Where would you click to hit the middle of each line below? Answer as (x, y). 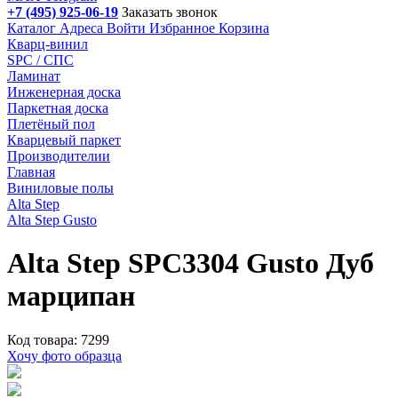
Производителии (59, 156)
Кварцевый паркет (64, 140)
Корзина (244, 28)
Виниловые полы (60, 188)
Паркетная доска (58, 108)
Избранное (182, 28)
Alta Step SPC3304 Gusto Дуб (191, 263)
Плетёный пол (51, 124)
